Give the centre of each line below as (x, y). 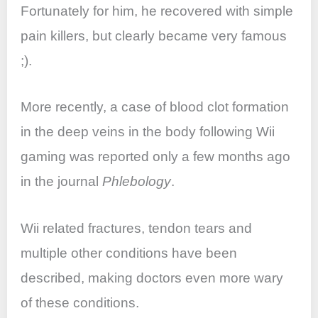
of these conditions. (80, 302)
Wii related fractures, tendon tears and (137, 228)
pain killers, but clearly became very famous (154, 35)
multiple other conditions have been (129, 253)
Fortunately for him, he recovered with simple (157, 11)
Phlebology (137, 182)
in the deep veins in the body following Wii (148, 132)
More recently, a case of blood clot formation (155, 107)
